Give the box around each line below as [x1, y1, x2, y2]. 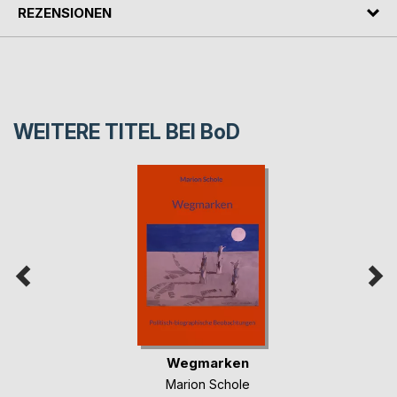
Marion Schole [166, 376, 250, 392]
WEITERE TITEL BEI [13, 120, 200, 145]
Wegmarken [167, 354, 249, 371]
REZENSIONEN [18, 4, 112, 21]
